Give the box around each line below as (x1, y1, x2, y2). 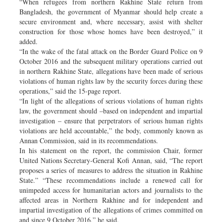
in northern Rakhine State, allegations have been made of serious (19, 66, 203, 76)
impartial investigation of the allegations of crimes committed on (19, 205, 203, 215)
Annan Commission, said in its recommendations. (19, 135, 158, 145)
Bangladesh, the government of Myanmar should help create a (19, 6, 203, 16)
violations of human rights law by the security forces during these (19, 76, 203, 86)
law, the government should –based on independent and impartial (19, 106, 203, 115)
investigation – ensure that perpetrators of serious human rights (19, 115, 203, 125)
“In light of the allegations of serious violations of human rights (19, 96, 203, 106)
